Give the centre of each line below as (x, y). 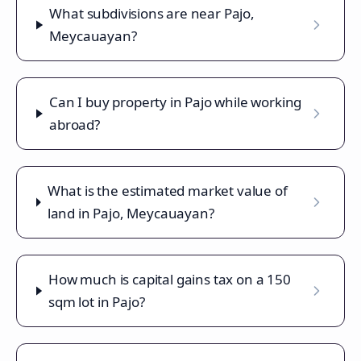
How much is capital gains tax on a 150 (170, 279)
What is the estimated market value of (167, 191)
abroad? (75, 124)
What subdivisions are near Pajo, (152, 13)
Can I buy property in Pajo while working (176, 102)
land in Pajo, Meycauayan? (131, 213)
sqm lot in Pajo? (97, 302)
